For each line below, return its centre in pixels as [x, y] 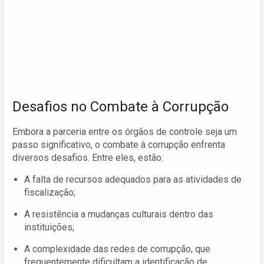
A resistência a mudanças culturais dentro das [119, 214]
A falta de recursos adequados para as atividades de [133, 179]
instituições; [49, 227]
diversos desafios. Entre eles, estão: [88, 157]
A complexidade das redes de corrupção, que [117, 249]
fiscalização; [50, 192]
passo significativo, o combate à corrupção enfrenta [119, 144]
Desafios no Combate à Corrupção [121, 106]
